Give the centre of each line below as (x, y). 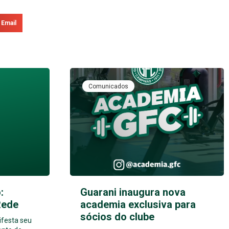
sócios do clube (117, 216)
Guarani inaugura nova (133, 192)
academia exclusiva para (138, 204)
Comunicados (108, 86)
